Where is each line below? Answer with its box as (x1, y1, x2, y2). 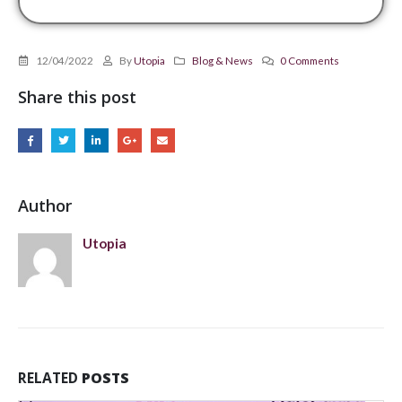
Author (18, 194, 72, 216)
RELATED (18, 367, 82, 388)
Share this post (18, 86, 136, 109)
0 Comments (279, 54, 339, 67)
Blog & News (192, 54, 254, 67)
